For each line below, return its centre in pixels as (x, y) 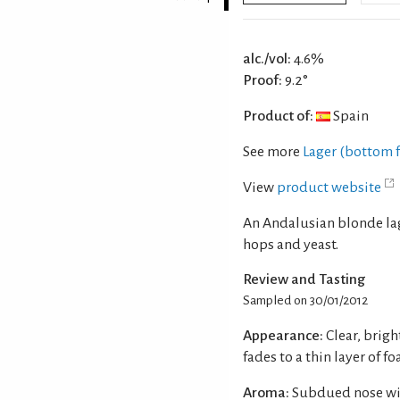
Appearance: (283, 335)
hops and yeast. (291, 244)
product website (329, 187)
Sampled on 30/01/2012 (305, 300)
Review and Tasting (304, 279)
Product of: (278, 116)
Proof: (262, 80)
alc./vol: (267, 58)
